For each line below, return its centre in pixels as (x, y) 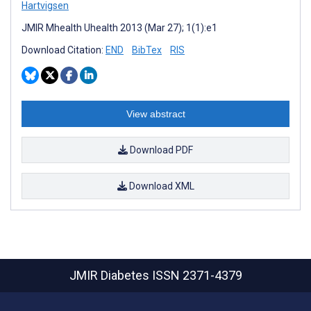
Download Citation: (64, 50)
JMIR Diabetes (110, 275)
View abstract (155, 114)
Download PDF (160, 150)
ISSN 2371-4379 (197, 275)
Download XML (160, 186)
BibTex (147, 50)
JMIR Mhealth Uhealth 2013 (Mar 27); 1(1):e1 (119, 27)
